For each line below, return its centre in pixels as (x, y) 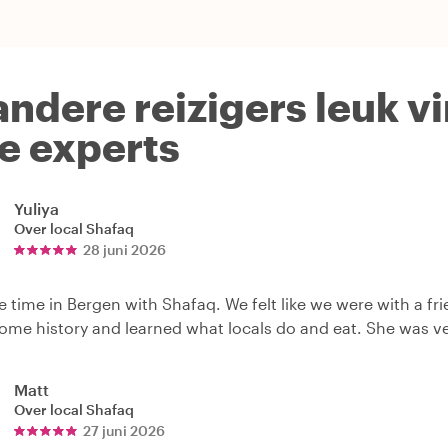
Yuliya (36, 208)
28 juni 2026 (124, 249)
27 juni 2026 (124, 430)
